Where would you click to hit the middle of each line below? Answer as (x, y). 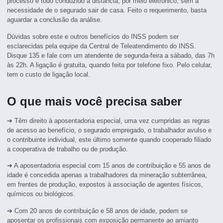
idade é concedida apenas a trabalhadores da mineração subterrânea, (107, 175)
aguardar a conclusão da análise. (55, 20)
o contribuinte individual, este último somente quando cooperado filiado (109, 139)
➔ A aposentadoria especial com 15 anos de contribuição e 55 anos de (109, 166)
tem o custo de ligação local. (49, 74)
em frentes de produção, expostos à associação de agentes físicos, (105, 185)
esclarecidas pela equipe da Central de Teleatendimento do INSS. (102, 46)
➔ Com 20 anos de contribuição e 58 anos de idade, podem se (98, 211)
